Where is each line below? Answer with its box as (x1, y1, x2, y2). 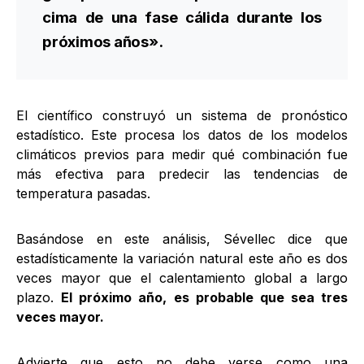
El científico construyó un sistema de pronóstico (16, 107, 348, 123)
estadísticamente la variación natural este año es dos (16, 250, 348, 266)
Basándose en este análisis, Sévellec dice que (16, 231, 348, 247)
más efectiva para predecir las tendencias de (16, 166, 348, 182)
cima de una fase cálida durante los (42, 8, 322, 27)
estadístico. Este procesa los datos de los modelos (16, 127, 348, 143)
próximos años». (42, 32, 163, 51)
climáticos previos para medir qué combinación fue (16, 146, 348, 162)
